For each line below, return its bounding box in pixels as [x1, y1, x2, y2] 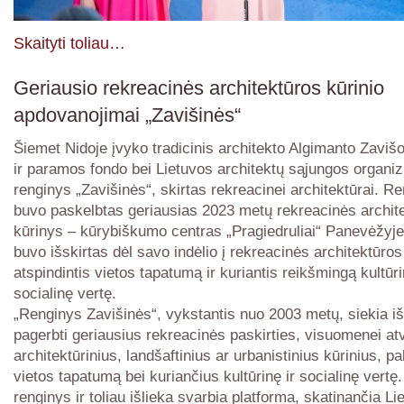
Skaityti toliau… [14, 32, 125, 52]
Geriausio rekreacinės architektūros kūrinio [14, 76, 384, 99]
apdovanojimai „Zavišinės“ [14, 103, 241, 126]
